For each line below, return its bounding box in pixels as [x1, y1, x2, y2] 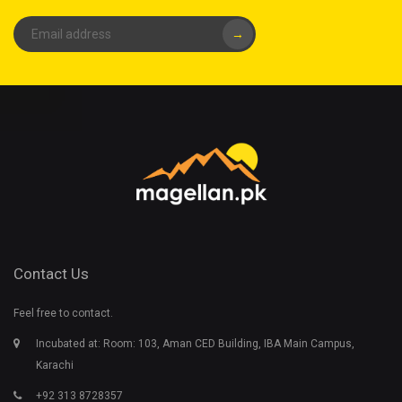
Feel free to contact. [13, 306, 113, 319]
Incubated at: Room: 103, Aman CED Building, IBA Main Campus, [36, 336, 354, 350]
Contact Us [13, 264, 89, 283]
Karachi [36, 358, 74, 371]
